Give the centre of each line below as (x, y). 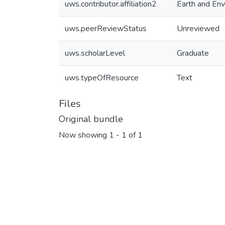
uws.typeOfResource (102, 78)
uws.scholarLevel (95, 53)
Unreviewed (198, 29)
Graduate (193, 53)
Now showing (84, 135)
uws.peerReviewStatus (106, 29)
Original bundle (91, 119)
